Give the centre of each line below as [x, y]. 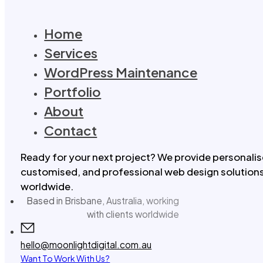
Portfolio [73, 92]
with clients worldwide [133, 214]
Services [71, 53]
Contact [71, 131]
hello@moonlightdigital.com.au [86, 244]
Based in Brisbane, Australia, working [103, 200]
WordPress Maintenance [121, 73]
